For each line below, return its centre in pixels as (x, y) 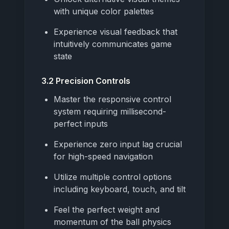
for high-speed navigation (103, 156)
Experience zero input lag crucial (118, 144)
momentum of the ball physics (112, 222)
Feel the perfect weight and (107, 209)
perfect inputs (81, 123)
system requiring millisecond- (110, 111)
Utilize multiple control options (113, 177)
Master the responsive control (112, 99)
